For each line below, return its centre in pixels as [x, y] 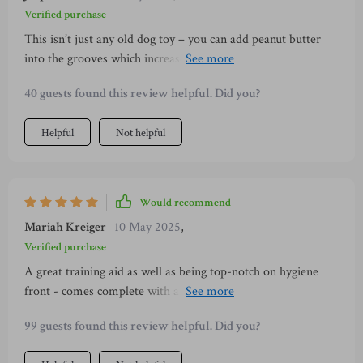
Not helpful [141, 133]
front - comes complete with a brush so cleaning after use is [177, 291]
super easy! [53, 311]
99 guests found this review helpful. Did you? [142, 326]
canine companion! [72, 78]
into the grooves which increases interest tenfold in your [168, 59]
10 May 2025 [147, 227]
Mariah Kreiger [65, 227]
